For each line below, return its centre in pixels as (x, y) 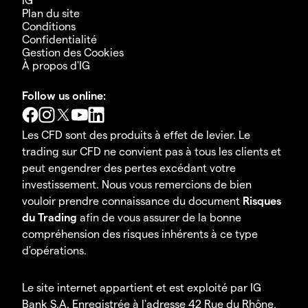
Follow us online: (64, 95)
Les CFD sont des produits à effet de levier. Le (136, 134)
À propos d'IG (56, 65)
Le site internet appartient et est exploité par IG (142, 287)
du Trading (49, 217)
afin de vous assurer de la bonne (159, 217)
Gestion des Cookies (73, 52)
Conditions (49, 25)
